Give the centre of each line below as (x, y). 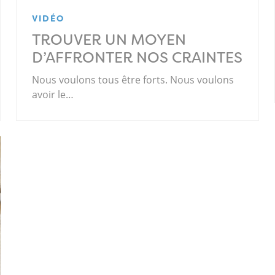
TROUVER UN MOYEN (109, 40)
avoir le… (52, 95)
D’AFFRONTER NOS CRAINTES (137, 58)
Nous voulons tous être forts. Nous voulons (133, 80)
